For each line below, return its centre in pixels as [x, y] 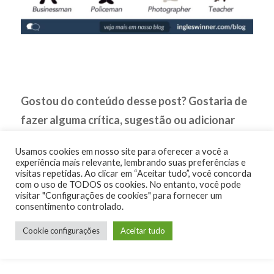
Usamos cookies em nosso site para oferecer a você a [122, 151]
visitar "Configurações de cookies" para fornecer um [119, 195]
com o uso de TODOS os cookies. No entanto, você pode [128, 184]
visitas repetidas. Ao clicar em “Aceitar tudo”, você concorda [133, 173]
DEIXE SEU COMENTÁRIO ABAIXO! [110, 177]
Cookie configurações [61, 231]
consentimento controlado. [69, 206]
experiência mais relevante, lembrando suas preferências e [131, 162]
